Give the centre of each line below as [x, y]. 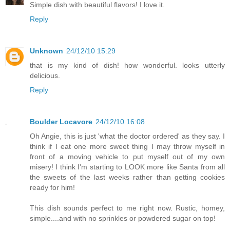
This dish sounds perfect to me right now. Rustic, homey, [127, 208]
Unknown [46, 51]
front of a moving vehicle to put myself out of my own [127, 156]
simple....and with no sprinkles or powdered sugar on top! [123, 218]
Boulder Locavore [61, 121]
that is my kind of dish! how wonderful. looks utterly [127, 65]
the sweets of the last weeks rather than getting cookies [127, 177]
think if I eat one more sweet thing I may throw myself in [127, 146]
